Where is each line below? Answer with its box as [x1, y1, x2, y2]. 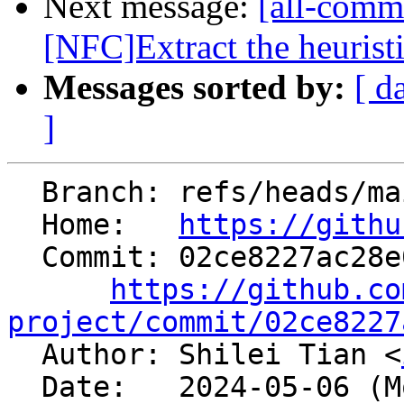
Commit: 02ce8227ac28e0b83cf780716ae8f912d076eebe [7, 241, 41, 274]
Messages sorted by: [43, 68, 345, 107]
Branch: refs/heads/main [7, 176, 41, 209]
